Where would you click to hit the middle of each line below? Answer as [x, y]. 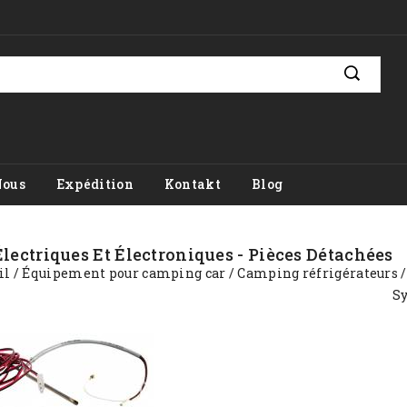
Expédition [94, 184]
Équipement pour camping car [124, 273]
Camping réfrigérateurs [318, 273]
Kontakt [192, 184]
